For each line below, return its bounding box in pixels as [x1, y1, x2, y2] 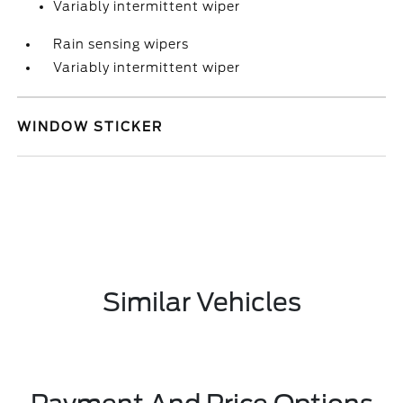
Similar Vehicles [102, 287, 301, 318]
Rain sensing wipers [53, 37, 190, 51]
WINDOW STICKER [17, 120, 164, 134]
